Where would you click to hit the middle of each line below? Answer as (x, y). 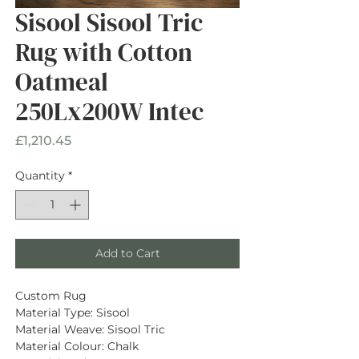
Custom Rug (51, 295)
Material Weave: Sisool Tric (90, 329)
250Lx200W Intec (109, 111)
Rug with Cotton (104, 52)
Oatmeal (62, 81)
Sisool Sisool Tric (109, 22)
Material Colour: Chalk (77, 346)
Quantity (40, 175)
